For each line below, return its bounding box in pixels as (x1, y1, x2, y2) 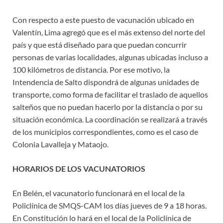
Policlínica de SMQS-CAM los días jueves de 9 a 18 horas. (12, 201, 207, 211)
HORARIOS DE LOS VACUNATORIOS (12, 164, 145, 174)
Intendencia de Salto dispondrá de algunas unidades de (12, 77, 199, 87)
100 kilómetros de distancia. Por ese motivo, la (12, 65, 170, 75)
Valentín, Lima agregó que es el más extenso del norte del (12, 27, 205, 37)
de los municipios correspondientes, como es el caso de (12, 127, 198, 137)
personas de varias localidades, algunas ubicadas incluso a (12, 52, 208, 62)
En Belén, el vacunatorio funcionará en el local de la (12, 188, 185, 198)
